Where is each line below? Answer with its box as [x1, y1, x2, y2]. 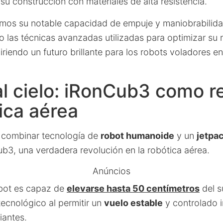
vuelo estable [104, 198, 163, 208]
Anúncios [93, 166, 130, 176]
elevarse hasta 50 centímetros [67, 183, 200, 194]
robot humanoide [101, 130, 174, 141]
